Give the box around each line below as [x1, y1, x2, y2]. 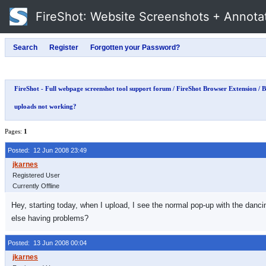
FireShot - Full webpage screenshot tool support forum [14, 85, 171, 92]
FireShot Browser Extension [176, 85, 256, 92]
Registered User [12, 172, 60, 179]
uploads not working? [14, 103, 77, 110]
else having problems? [11, 214, 88, 223]
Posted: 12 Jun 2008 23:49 [8, 147, 87, 154]
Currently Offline [12, 182, 59, 189]
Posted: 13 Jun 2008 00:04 [8, 239, 87, 246]
